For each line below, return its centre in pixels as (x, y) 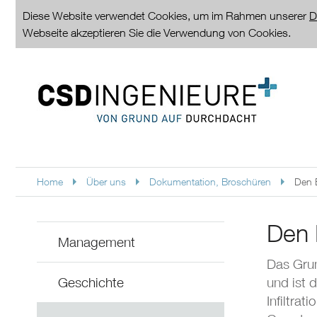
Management (97, 242)
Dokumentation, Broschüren (210, 181)
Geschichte (91, 282)
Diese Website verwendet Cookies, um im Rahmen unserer (166, 16)
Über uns (106, 181)
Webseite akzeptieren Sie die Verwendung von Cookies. (157, 33)
